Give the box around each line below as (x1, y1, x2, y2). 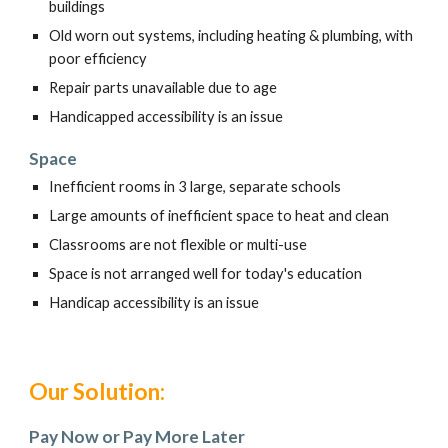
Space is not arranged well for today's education (49, 265, 363, 282)
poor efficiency (49, 50, 148, 67)
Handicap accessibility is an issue (49, 294, 260, 311)
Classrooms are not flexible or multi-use (49, 236, 308, 253)
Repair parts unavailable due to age (49, 79, 281, 96)
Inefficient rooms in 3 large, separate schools (49, 178, 342, 195)
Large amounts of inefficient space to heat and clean (49, 207, 390, 224)
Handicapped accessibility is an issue (49, 108, 284, 125)
